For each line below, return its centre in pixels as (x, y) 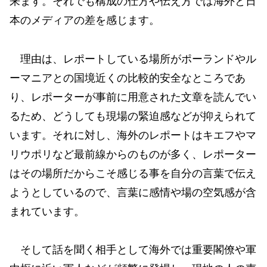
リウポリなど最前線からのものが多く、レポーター (133, 154)
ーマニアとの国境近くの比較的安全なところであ (128, 78)
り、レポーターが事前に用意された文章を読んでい (133, 97)
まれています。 (47, 211)
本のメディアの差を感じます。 (85, 21)
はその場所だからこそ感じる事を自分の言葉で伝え (133, 173)
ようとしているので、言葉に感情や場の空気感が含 (133, 192)
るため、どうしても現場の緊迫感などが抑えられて (133, 116)
